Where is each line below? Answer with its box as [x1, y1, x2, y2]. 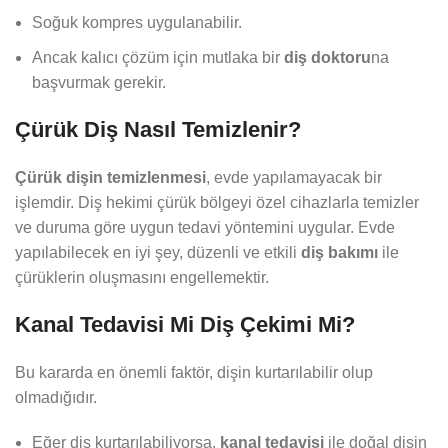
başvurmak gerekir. [32, 74, 166, 92]
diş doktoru [284, 49, 371, 67]
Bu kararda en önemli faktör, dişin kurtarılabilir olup [15, 364, 373, 382]
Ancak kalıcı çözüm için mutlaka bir [32, 49, 284, 67]
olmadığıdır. [15, 389, 97, 407]
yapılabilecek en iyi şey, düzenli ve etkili [15, 244, 301, 262]
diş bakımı [301, 244, 378, 262]
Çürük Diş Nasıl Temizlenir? [15, 117, 301, 143]
